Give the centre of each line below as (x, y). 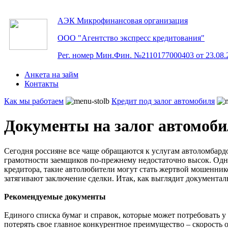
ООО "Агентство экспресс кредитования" (131, 38)
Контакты (41, 84)
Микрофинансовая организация (132, 21)
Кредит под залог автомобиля (163, 101)
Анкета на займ (51, 75)
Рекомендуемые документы (55, 196)
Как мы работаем (34, 101)
